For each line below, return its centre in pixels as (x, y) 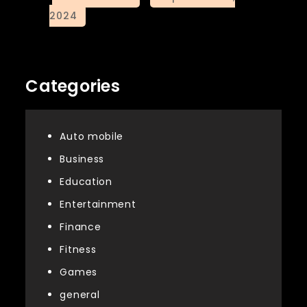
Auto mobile (92, 136)
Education (86, 181)
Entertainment (98, 204)
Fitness (78, 249)
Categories (73, 86)
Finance (81, 226)
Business (82, 159)
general (80, 294)
